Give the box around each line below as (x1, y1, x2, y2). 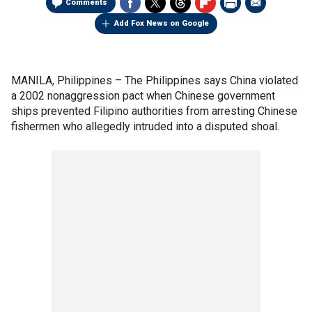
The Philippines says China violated (125, 74, 298, 87)
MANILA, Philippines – (11, 74, 125, 87)
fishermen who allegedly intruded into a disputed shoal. (11, 120, 279, 133)
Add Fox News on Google (114, 19, 209, 28)
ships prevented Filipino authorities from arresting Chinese (11, 104, 297, 118)
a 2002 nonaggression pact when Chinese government (11, 89, 275, 102)
